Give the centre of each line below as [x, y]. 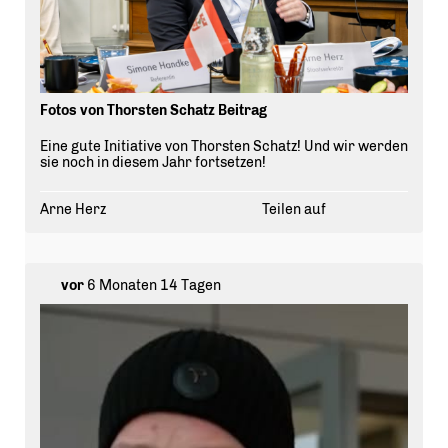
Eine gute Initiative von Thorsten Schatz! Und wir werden [224, 147]
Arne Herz [73, 210]
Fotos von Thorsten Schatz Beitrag [153, 111]
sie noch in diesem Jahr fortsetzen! [153, 163]
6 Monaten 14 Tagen [152, 286]
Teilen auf [293, 210]
